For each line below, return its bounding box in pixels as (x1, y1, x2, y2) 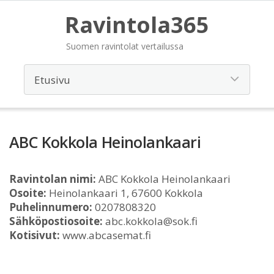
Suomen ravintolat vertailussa (66, 40, 183, 52)
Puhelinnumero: (9, 200, 92, 214)
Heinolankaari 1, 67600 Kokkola (46, 186, 203, 200)
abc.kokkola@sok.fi (103, 214, 198, 228)
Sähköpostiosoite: (9, 214, 103, 228)
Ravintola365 (65, 10, 209, 40)
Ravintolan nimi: (9, 172, 96, 186)
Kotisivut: (9, 228, 60, 242)
